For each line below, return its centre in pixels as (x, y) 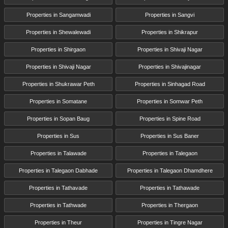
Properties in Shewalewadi (58, 32)
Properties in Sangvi (170, 15)
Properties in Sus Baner (170, 136)
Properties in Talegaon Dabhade (58, 171)
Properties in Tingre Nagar (170, 223)
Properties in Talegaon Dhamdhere (170, 171)
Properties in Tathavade (58, 188)
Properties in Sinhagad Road (170, 84)
